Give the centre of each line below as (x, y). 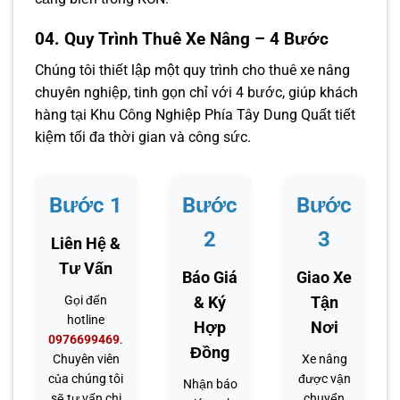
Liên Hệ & (86, 243)
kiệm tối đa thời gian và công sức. (143, 137)
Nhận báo (210, 383)
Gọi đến (86, 300)
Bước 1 (86, 205)
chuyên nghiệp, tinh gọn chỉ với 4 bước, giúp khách (196, 92)
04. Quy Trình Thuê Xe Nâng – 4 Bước (182, 38)
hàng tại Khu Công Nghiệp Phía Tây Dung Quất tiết (195, 114)
